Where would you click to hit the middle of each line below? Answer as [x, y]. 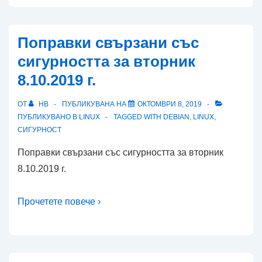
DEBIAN [176, 117]
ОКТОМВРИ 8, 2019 [170, 104]
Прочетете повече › [59, 201]
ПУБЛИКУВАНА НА [95, 104]
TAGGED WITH [138, 117]
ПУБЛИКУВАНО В [48, 117]
